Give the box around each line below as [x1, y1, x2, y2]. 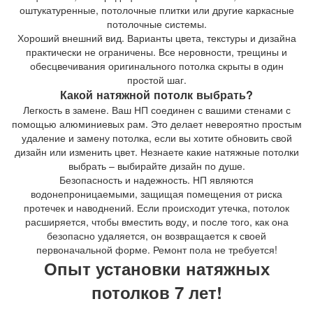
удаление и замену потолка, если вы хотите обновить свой [21, 131, 292, 145]
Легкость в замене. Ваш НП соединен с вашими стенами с [22, 103, 291, 117]
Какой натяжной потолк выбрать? [60, 87, 253, 103]
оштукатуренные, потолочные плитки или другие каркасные [19, 3, 294, 17]
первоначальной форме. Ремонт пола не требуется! [36, 242, 277, 257]
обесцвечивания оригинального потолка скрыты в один [29, 59, 284, 73]
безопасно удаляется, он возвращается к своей [47, 228, 266, 243]
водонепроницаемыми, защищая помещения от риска [31, 187, 282, 201]
